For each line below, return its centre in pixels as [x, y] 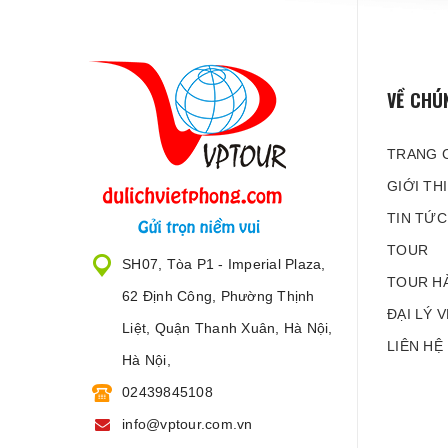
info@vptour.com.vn [187, 424]
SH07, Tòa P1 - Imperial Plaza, [224, 264]
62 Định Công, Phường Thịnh [218, 296]
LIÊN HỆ [415, 346]
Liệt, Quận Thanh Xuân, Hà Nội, [227, 328]
